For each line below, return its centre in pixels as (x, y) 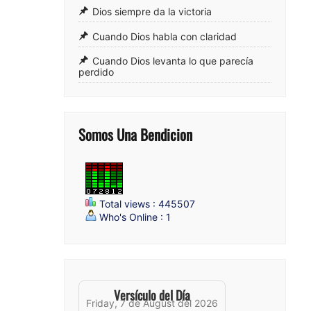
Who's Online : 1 (134, 217)
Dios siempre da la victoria (152, 12)
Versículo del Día (152, 295)
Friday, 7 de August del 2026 (152, 303)
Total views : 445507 (146, 203)
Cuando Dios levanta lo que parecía (173, 61)
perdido (96, 72)
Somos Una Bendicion (135, 135)
